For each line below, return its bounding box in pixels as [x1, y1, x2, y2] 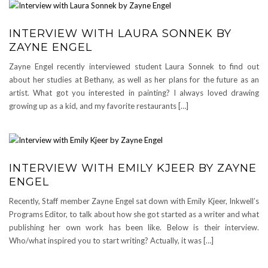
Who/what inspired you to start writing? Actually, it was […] [9, 235, 214, 245]
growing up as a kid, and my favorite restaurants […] [9, 100, 188, 111]
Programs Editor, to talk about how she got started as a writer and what [9, 209, 259, 219]
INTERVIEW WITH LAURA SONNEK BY [9, 26, 232, 40]
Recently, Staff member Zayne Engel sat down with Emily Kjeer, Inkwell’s [9, 196, 259, 206]
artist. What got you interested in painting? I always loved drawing [9, 87, 259, 98]
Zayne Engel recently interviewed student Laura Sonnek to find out [9, 61, 259, 71]
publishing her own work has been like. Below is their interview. [9, 222, 259, 232]
